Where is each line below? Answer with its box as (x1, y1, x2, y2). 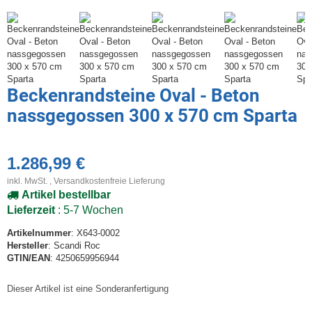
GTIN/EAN (7, 253, 50, 264)
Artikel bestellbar (21, 189, 111, 201)
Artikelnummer (7, 228, 71, 239)
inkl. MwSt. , (7, 176, 54, 186)
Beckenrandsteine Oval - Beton (7, 85, 260, 107)
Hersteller (7, 240, 48, 251)
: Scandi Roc (48, 240, 100, 251)
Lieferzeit (7, 204, 55, 217)
